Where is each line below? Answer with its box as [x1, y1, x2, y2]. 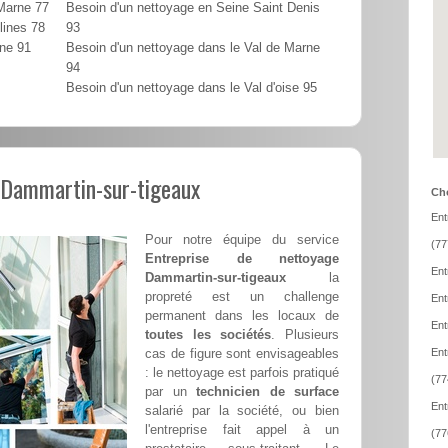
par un [145, 384, 196, 400]
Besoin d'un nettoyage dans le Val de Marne [66, 41, 320, 56]
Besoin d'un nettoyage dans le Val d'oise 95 [66, 81, 317, 96]
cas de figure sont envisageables [145, 346, 339, 362]
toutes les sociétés [145, 327, 272, 343]
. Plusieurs [271, 327, 340, 343]
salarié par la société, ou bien [145, 403, 339, 419]
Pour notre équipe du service [145, 232, 339, 248]
